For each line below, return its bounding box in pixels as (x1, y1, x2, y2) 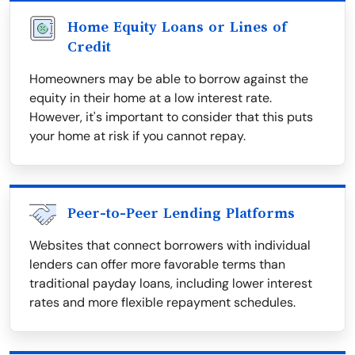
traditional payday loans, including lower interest (29, 275, 312, 292)
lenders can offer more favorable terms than (29, 256, 285, 273)
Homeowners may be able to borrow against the (29, 71, 308, 88)
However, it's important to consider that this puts (29, 109, 313, 126)
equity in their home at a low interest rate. (29, 90, 272, 107)
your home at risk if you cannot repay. (29, 128, 246, 145)
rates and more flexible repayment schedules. (29, 294, 296, 311)
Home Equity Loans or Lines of (67, 19, 287, 36)
